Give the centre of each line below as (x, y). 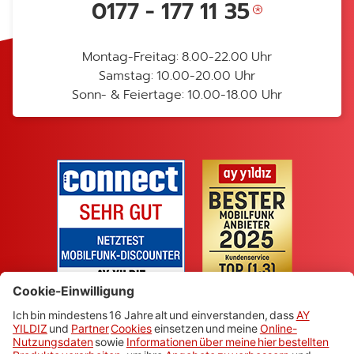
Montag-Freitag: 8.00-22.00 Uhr (177, 57)
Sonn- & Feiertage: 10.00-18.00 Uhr (177, 95)
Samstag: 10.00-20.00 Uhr (177, 76)
